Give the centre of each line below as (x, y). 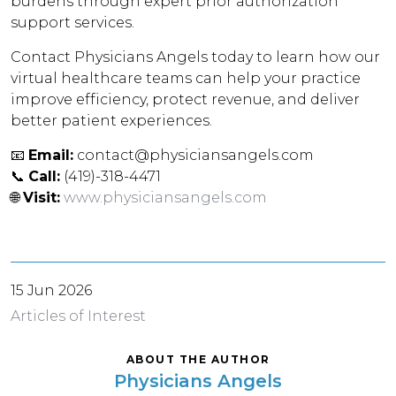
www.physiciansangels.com (166, 198)
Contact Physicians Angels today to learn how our (196, 57)
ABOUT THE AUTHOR (198, 359)
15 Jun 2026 (52, 290)
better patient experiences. (112, 121)
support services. (73, 23)
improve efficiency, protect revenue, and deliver (186, 99)
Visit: (42, 198)
